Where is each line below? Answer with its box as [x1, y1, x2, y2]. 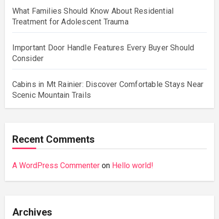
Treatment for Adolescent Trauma [12, 17, 129, 26]
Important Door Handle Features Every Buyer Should [12, 43, 195, 52]
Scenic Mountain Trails [12, 90, 91, 100]
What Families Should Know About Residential [12, 6, 174, 16]
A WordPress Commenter [12, 160, 100, 170]
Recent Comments [12, 133, 95, 145]
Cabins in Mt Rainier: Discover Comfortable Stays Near [12, 79, 204, 89]
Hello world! [111, 160, 153, 170]
